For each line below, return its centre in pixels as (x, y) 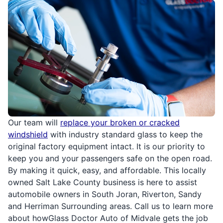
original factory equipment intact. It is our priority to (107, 147)
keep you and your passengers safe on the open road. (110, 159)
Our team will (34, 123)
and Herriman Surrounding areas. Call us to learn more (111, 206)
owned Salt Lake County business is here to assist (103, 182)
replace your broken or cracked (120, 123)
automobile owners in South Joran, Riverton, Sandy (105, 194)
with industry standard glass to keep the (125, 135)
